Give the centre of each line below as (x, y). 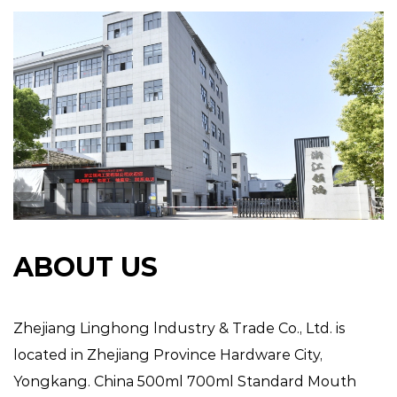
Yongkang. (54, 381)
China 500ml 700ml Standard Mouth (225, 381)
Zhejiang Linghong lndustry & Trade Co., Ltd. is (179, 328)
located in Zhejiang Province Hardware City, (168, 354)
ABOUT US (86, 267)
